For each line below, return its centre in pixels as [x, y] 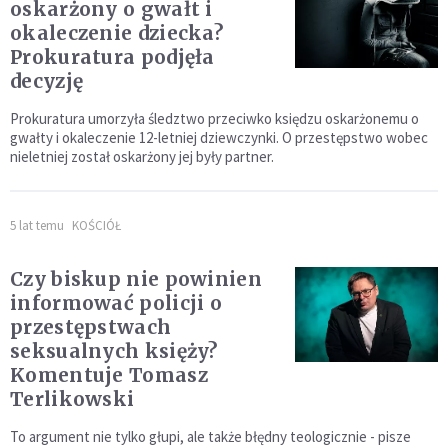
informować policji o [116, 303]
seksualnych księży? [114, 351]
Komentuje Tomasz [109, 375]
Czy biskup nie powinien [136, 279]
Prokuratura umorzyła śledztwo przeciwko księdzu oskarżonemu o [214, 119]
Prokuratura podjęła [112, 57]
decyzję [47, 81]
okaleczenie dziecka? [116, 33]
